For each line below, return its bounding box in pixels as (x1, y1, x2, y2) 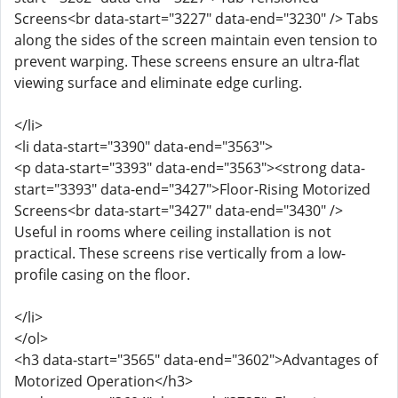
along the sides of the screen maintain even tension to (14, 30, 378, 50)
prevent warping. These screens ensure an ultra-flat (14, 52, 360, 71)
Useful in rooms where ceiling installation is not (14, 222, 331, 242)
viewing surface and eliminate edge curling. (14, 73, 302, 92)
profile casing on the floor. (14, 265, 190, 284)
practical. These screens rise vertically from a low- (14, 243, 346, 263)
